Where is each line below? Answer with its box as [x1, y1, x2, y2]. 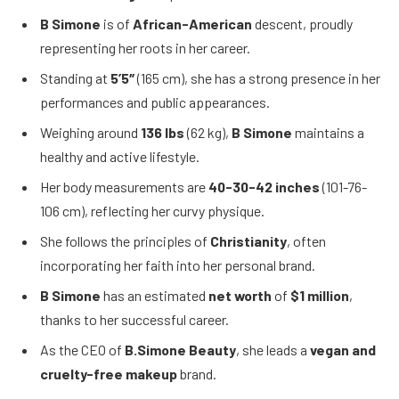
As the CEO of [40, 340, 125, 358]
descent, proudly [252, 14, 353, 32]
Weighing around [40, 123, 141, 141]
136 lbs [141, 123, 184, 141]
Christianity [210, 232, 287, 249]
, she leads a [236, 340, 310, 358]
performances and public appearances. [40, 93, 270, 110]
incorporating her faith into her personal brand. [40, 256, 315, 273]
